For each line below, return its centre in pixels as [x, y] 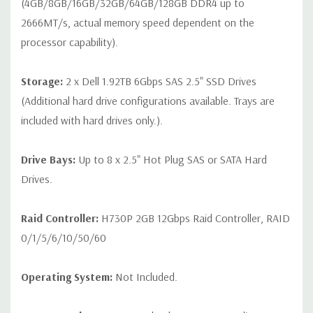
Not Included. [146, 277]
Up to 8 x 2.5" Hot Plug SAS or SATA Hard [173, 160]
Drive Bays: [50, 160]
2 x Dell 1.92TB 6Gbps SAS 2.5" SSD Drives [161, 81]
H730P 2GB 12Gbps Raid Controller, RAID [196, 218]
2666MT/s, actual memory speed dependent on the [138, 23]
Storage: [43, 81]
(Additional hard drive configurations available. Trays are [148, 101]
